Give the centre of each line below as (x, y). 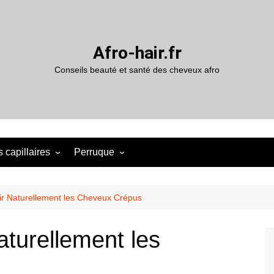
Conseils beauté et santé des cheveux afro (137, 70)
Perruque (94, 152)
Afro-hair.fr (137, 53)
